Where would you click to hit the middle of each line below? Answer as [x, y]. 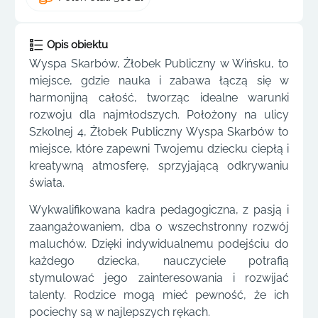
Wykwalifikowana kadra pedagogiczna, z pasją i [159, 210]
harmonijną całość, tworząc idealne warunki [159, 98]
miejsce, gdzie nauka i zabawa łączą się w [159, 81]
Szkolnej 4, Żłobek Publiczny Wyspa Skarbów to [159, 132]
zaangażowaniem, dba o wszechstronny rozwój [159, 227]
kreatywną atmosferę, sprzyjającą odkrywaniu [159, 166]
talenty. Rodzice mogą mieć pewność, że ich [159, 295]
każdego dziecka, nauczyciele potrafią [159, 261]
